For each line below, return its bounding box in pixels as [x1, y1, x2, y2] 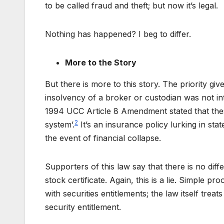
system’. [45, 119, 74, 130]
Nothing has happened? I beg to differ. [45, 29, 191, 39]
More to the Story [65, 57, 136, 68]
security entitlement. [45, 202, 121, 212]
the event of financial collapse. [45, 133, 161, 143]
